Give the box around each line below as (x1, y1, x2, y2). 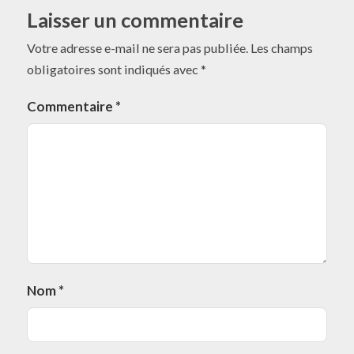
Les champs (250, 40, 313, 56)
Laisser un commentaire (27, 8, 243, 32)
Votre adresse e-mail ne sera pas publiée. (27, 40, 248, 56)
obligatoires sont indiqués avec (27, 62, 201, 77)
